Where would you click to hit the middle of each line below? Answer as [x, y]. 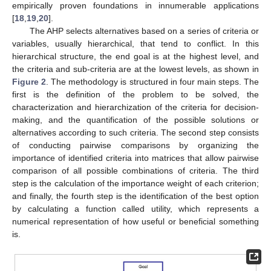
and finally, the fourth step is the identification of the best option [135, 196]
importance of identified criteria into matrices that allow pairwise [135, 158]
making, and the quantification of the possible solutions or [135, 119]
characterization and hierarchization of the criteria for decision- [135, 107]
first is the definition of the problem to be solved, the [135, 94]
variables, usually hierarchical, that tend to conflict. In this [135, 43]
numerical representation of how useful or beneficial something [135, 221]
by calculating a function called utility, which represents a [135, 208]
